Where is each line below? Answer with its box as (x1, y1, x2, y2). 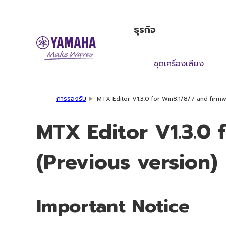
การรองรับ (56, 94, 86, 103)
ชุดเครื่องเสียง (154, 58, 204, 70)
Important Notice (36, 192, 190, 220)
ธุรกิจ (134, 22, 156, 37)
